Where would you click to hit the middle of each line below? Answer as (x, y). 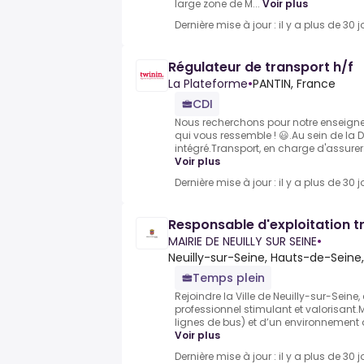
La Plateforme (208, 84)
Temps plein (229, 278)
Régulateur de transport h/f (261, 67)
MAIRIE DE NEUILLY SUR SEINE (243, 242)
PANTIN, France (294, 84)
